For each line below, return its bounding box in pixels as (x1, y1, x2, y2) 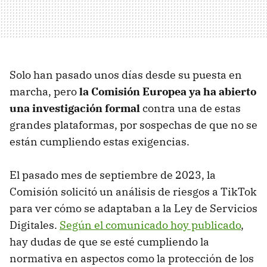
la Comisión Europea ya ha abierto (79, 85, 256, 99)
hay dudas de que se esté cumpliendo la (10, 235, 209, 249)
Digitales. (10, 218, 60, 232)
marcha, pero (10, 85, 79, 99)
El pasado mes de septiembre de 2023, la (10, 168, 216, 182)
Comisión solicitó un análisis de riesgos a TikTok (10, 185, 257, 199)
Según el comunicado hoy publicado (60, 218, 241, 232)
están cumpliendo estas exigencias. (10, 135, 190, 149)
